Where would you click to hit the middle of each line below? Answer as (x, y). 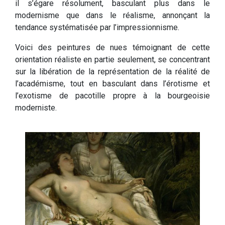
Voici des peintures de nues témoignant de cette (113, 48)
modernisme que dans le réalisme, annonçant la (113, 16)
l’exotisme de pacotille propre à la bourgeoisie (113, 96)
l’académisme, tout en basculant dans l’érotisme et (113, 84)
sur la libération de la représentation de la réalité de (113, 72)
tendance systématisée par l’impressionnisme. (97, 28)
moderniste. (36, 108)
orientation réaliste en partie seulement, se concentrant (113, 60)
